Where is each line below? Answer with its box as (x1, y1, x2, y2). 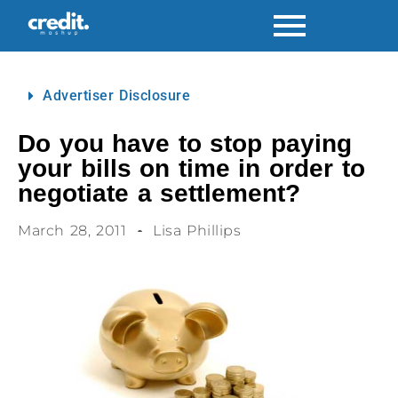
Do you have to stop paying (18, 130, 353, 157)
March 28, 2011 (18, 222, 127, 239)
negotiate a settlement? (18, 179, 301, 207)
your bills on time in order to (18, 155, 365, 182)
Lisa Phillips (153, 222, 242, 239)
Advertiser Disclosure (43, 87, 191, 104)
